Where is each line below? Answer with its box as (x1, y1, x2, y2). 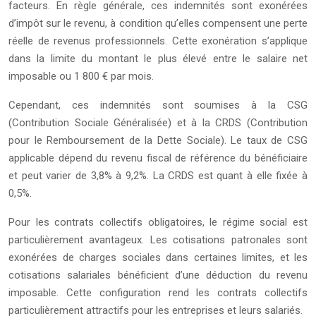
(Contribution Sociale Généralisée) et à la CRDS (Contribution (8, 116, 308, 129)
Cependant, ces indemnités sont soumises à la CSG (8, 99, 308, 111)
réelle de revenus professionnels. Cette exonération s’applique (8, 35, 308, 47)
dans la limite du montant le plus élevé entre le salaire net (8, 52, 308, 65)
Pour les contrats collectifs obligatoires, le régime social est (8, 216, 308, 229)
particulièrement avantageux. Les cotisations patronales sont (8, 233, 308, 246)
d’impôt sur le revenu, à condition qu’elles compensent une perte (8, 17, 308, 30)
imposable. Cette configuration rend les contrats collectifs (8, 286, 308, 299)
